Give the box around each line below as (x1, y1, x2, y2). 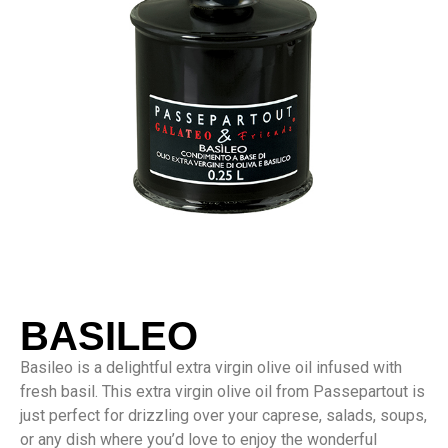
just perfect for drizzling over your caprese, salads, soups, (20, 406, 427, 425)
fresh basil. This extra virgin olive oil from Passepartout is (20, 382, 425, 401)
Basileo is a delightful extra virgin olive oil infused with (20, 358, 402, 377)
